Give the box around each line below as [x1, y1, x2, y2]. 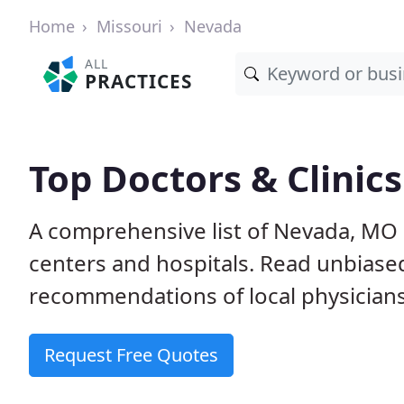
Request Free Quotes [44, 343, 218, 367]
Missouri [96, 15, 162, 37]
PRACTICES [85, 69, 193, 94]
